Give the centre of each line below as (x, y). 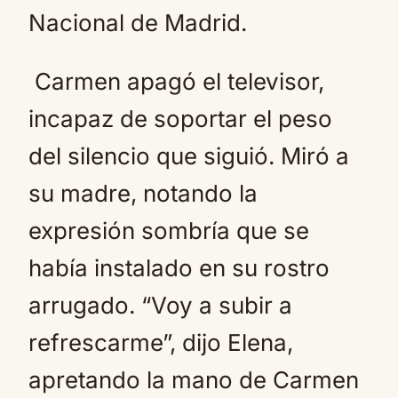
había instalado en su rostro (179, 268)
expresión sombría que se (169, 231)
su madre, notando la (143, 193)
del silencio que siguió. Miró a (189, 156)
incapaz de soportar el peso (180, 119)
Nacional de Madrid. (138, 23)
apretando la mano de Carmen (194, 380)
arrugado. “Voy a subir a (160, 305)
